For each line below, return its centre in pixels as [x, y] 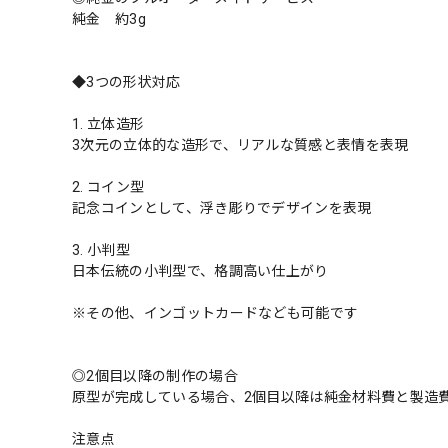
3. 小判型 [101, 250]
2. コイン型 [108, 187]
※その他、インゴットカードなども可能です [215, 313]
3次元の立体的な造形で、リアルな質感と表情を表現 [240, 145]
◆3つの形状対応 [126, 82]
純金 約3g [109, 19]
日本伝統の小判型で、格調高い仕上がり [200, 271]
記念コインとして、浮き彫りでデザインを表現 [222, 208]
